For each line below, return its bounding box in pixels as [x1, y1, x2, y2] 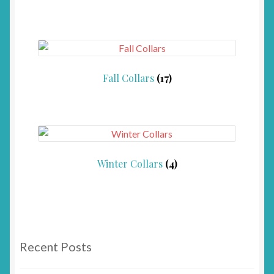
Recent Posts [20, 239, 92, 254]
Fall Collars [102, 72, 157, 85]
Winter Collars [97, 157, 165, 170]
